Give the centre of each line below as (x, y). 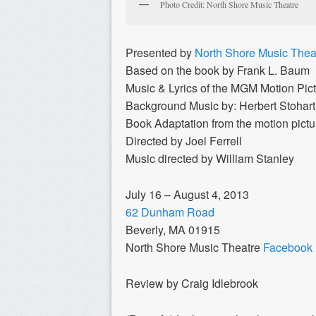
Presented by (160, 53)
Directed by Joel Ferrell (184, 141)
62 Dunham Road (170, 212)
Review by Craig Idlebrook (192, 284)
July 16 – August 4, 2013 (187, 195)
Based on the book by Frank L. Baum (218, 71)
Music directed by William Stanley (210, 159)
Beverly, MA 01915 (173, 230)
